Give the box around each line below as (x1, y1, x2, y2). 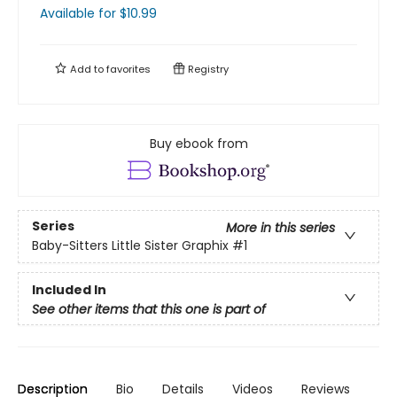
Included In (32, 280, 106, 299)
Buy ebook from (149, 135, 248, 152)
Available (40, 4, 98, 22)
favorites (106, 62, 151, 76)
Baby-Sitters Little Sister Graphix (32, 237, 229, 255)
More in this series (226, 219, 335, 237)
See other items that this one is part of (32, 300, 266, 318)
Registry (185, 62, 229, 76)
